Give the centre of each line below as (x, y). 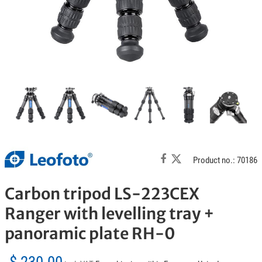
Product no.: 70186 (225, 161)
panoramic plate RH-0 (90, 233)
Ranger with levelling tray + (109, 213)
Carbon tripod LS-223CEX (102, 193)
